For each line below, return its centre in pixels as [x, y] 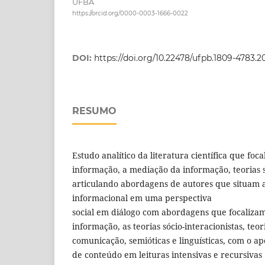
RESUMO [94, 111]
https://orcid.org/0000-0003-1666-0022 [130, 14]
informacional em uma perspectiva [142, 198]
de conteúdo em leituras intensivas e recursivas [167, 255]
